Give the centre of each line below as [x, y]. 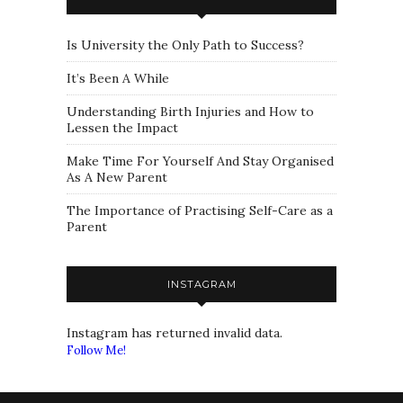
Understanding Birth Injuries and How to [190, 111]
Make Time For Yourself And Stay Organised [200, 161]
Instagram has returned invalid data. [175, 332]
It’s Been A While [118, 78]
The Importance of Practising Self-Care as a [200, 210]
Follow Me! [96, 350]
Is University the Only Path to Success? [185, 45]
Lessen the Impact [122, 127]
